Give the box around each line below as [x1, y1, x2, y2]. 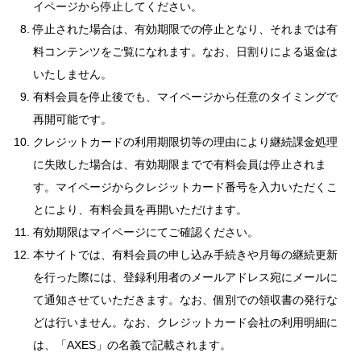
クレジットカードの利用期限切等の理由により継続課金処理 [33, 135, 338, 148]
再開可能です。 [33, 113, 112, 126]
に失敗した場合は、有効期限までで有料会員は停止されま [33, 158, 326, 171]
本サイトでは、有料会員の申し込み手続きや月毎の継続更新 [33, 248, 338, 261]
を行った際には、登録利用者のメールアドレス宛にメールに [33, 271, 338, 284]
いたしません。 [33, 68, 112, 81]
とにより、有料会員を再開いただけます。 [33, 203, 247, 216]
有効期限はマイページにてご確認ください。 [33, 226, 259, 239]
